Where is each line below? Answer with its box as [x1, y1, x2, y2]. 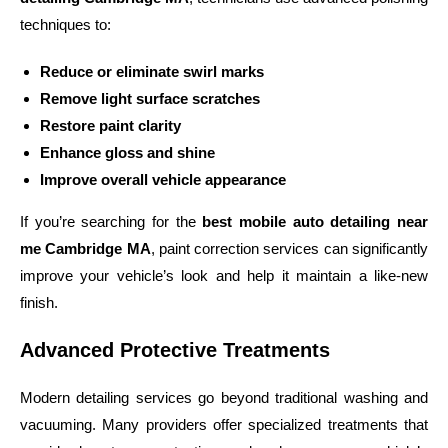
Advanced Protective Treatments [20, 338, 330, 361]
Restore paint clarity [40, 116, 181, 134]
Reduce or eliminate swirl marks [40, 62, 264, 80]
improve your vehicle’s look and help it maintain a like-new [20, 266, 428, 284]
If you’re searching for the [20, 212, 203, 230]
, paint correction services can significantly [150, 239, 429, 257]
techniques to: [20, 15, 111, 33]
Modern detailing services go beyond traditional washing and [20, 388, 428, 406]
